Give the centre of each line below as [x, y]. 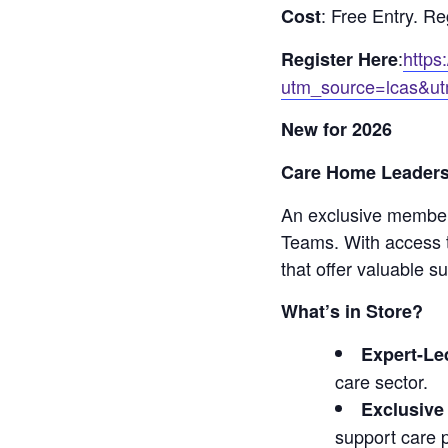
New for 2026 [337, 128]
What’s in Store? [352, 310]
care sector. [382, 380]
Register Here [340, 58]
